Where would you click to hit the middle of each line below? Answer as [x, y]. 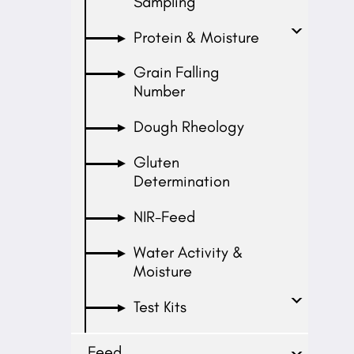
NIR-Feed [165, 216]
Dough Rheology [189, 127]
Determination [182, 181]
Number [160, 91]
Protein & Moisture [197, 37]
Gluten [157, 162]
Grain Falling [177, 72]
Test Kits [160, 306]
